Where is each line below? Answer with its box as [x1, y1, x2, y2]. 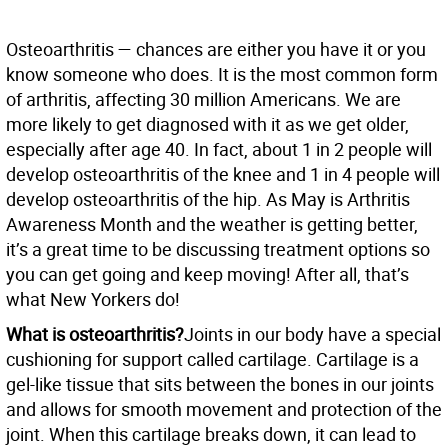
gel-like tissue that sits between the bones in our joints [6, 372, 434, 397]
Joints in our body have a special [184, 322, 441, 347]
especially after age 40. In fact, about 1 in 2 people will [6, 137, 432, 162]
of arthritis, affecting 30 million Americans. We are [6, 87, 401, 112]
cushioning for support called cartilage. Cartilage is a [6, 347, 419, 372]
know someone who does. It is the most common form [6, 62, 438, 87]
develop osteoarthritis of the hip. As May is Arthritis [6, 187, 410, 212]
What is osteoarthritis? [6, 322, 184, 347]
